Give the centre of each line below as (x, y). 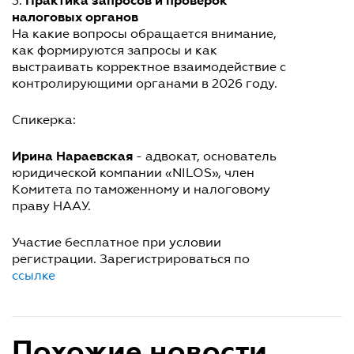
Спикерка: (44, 119)
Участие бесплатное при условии (117, 242)
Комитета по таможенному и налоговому (141, 189)
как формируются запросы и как (115, 50)
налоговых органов (75, 17)
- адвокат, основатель (205, 156)
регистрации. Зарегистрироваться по (131, 258)
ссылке (34, 275)
